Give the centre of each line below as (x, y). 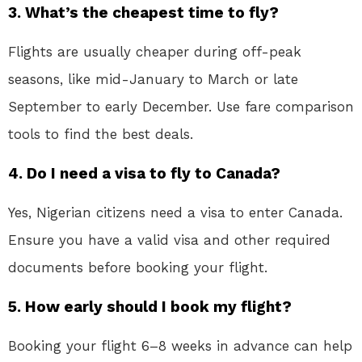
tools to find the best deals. (101, 134)
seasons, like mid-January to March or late (153, 79)
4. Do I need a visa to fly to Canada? (144, 173)
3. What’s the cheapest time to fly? (143, 12)
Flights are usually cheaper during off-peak (155, 51)
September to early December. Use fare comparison (181, 106)
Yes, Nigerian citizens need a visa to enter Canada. (175, 212)
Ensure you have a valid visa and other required (169, 240)
